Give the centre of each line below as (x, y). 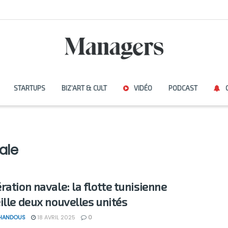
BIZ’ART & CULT (84, 88)
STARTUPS (29, 88)
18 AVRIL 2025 (55, 217)
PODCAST (183, 88)
